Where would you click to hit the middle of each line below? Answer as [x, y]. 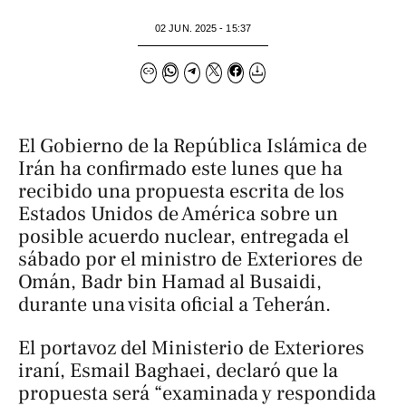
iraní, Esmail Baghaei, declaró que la [178, 370]
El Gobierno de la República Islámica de [193, 146]
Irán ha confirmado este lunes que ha [180, 169]
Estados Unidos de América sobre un [178, 214]
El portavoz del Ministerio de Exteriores [191, 348]
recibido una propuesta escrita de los [181, 192]
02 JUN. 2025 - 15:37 [203, 28]
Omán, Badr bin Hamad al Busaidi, [170, 282]
